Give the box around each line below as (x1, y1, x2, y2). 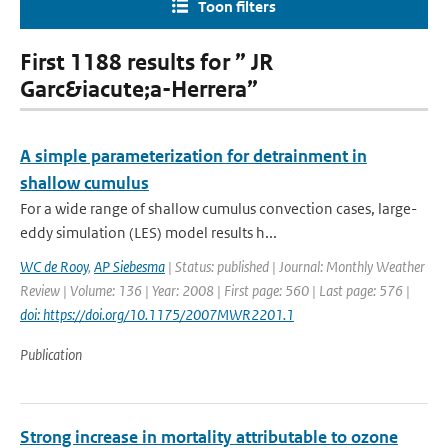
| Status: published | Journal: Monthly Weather (165, 257, 425, 276)
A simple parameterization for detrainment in (20, 145, 367, 167)
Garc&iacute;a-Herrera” (20, 76, 258, 103)
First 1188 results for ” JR (20, 49, 273, 76)
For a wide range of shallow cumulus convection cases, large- (20, 199, 417, 218)
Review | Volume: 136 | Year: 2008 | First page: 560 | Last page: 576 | (20, 281, 410, 300)
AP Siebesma (94, 257, 165, 276)
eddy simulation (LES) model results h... (20, 223, 277, 242)
